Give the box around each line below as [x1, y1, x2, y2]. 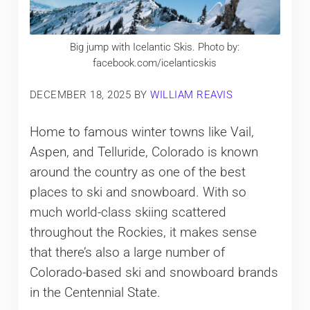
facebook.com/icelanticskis [93, 57, 217, 70]
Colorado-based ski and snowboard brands [29, 264, 278, 280]
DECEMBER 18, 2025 [29, 88, 131, 101]
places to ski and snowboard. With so [29, 184, 246, 200]
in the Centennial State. [29, 284, 161, 300]
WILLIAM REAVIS [150, 88, 233, 101]
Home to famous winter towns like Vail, [29, 124, 254, 140]
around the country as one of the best [29, 164, 246, 180]
